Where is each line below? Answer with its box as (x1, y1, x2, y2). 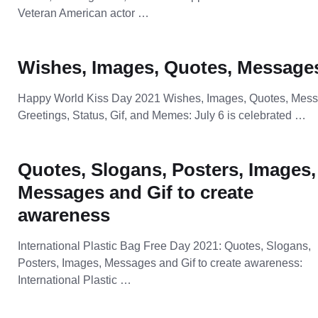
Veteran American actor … (18, 7, 150, 19)
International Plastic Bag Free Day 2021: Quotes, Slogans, (18, 240, 312, 252)
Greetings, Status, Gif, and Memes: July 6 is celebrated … (18, 109, 307, 121)
